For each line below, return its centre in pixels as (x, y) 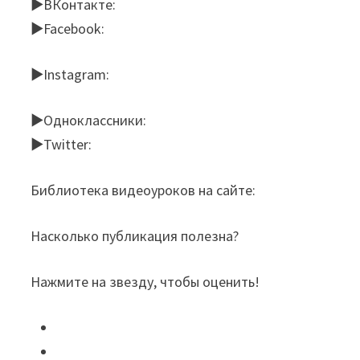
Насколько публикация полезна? (135, 236)
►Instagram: (70, 75)
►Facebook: (68, 29)
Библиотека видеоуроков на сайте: (143, 190)
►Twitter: (61, 145)
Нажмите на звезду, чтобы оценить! (145, 282)
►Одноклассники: (89, 121)
